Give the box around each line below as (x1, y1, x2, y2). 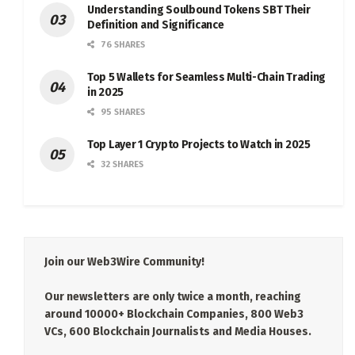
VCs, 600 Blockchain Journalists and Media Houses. (44, 324, 311, 338)
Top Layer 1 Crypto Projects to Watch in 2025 (87, 137, 311, 151)
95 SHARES (98, 106, 145, 117)
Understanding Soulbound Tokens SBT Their (87, 2, 311, 17)
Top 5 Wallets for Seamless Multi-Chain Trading (87, 70, 326, 84)
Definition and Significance (87, 17, 224, 32)
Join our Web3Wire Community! (44, 254, 204, 269)
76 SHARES (98, 39, 145, 50)
